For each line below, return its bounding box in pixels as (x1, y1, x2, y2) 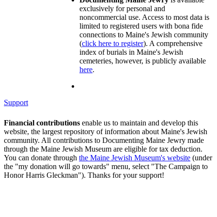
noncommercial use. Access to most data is (79, 13, 209, 21)
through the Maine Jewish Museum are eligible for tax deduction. (4, 144, 202, 153)
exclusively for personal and (79, 4, 165, 13)
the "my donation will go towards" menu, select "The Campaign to (4, 162, 208, 170)
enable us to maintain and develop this (80, 118, 198, 127)
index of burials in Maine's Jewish (79, 47, 183, 56)
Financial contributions (4, 118, 80, 127)
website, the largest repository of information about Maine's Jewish (4, 127, 207, 136)
